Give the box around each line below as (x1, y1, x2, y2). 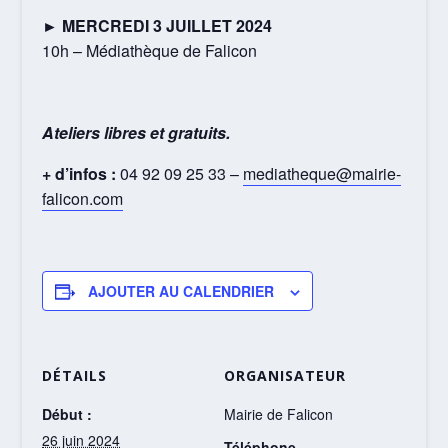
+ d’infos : (42, 161, 117, 185)
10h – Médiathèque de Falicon (42, 38, 258, 62)
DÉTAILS (42, 365, 108, 385)
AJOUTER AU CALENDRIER (88, 280, 275, 301)
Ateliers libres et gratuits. (42, 120, 231, 144)
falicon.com (42, 186, 124, 210)
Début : (42, 403, 93, 424)
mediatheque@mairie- (243, 161, 402, 185)
